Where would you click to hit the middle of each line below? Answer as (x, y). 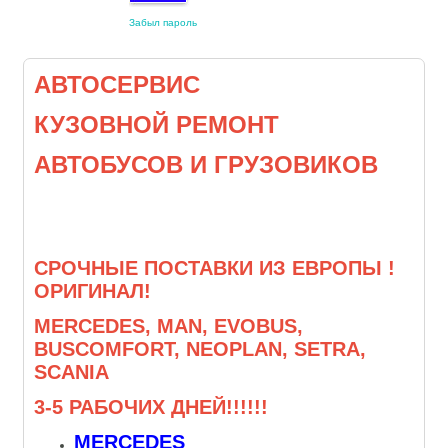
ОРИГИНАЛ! (92, 291)
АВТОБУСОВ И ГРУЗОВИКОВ (206, 165)
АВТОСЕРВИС (131, 85)
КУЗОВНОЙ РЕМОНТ (156, 125)
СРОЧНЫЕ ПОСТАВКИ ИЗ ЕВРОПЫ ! (214, 268)
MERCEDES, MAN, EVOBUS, (171, 326)
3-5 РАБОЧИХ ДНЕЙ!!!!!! (151, 407)
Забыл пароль (163, 23)
